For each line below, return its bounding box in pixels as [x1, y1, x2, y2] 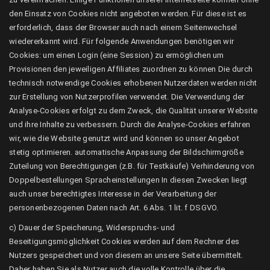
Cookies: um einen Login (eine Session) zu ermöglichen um [9, 51, 224, 60]
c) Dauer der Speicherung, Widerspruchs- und [9, 223, 175, 232]
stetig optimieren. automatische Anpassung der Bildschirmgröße [9, 148, 243, 157]
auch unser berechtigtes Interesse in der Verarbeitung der [9, 189, 216, 198]
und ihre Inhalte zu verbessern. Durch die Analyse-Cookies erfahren [9, 120, 251, 129]
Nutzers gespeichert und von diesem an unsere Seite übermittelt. [9, 251, 243, 260]
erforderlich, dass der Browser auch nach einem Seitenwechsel [9, 23, 237, 32]
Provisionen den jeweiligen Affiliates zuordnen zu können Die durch [9, 64, 253, 74]
